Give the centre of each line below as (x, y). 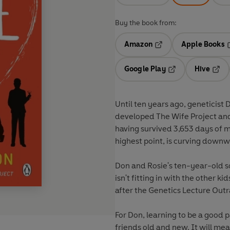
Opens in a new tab (187, 52)
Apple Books (203, 45)
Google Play (145, 69)
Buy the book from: (146, 23)
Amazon (138, 45)
